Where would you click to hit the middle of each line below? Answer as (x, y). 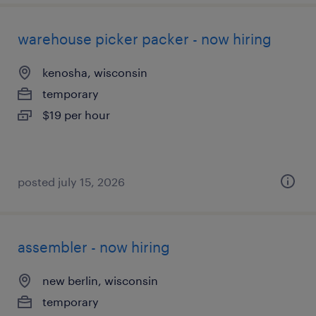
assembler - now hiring (94, 247)
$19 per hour (76, 115)
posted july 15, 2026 (71, 182)
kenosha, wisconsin (95, 72)
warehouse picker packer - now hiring (145, 39)
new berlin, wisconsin (100, 280)
